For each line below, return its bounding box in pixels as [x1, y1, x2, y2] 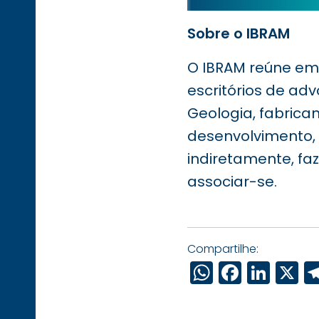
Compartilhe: [187, 241, 258, 257]
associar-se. [187, 172, 277, 192]
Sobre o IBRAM [187, 23, 290, 43]
